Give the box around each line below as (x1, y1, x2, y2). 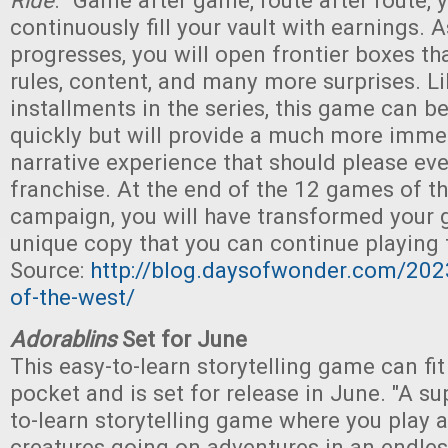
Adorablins (10, 326, 116, 352)
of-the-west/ (10, 284, 135, 310)
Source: (10, 257, 90, 283)
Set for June (116, 326, 247, 352)
